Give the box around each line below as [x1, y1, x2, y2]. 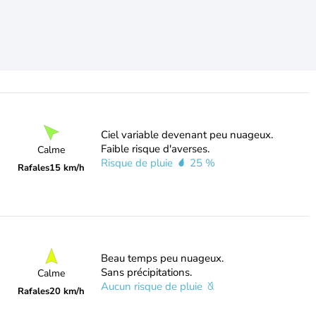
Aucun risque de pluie [100, 279, 205, 293]
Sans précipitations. [100, 265, 192, 279]
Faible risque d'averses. [100, 142, 209, 156]
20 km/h [49, 284, 85, 298]
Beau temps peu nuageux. [100, 251, 224, 265]
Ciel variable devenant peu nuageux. [100, 128, 273, 142]
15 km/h [49, 161, 85, 174]
